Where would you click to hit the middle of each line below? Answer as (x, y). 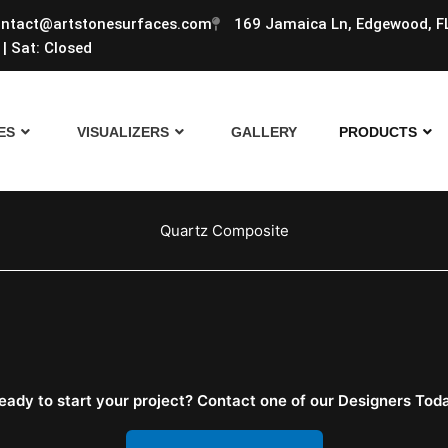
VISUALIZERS (123, 132)
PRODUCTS (378, 132)
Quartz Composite (224, 230)
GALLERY (264, 132)
